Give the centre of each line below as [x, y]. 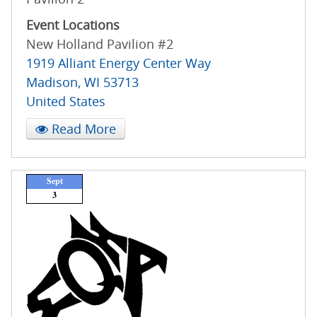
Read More [82, 129]
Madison [52, 82]
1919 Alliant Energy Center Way [119, 63]
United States [66, 102]
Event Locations [73, 25]
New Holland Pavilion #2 [100, 44]
